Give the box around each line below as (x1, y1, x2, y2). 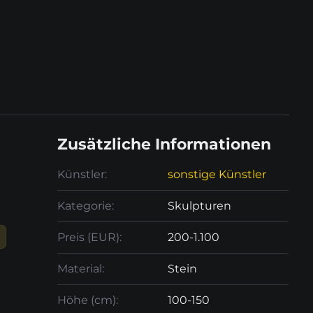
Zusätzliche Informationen (57, 135, 272, 154)
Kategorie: (57, 199, 115, 212)
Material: (57, 262, 105, 275)
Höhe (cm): (57, 293, 119, 307)
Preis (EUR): (57, 231, 122, 244)
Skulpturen (168, 199, 232, 212)
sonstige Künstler (168, 168, 267, 181)
